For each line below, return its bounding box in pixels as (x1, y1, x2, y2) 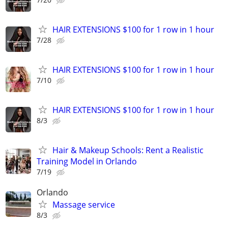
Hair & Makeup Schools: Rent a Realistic (52, 145, 204, 156)
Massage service (52, 198, 115, 210)
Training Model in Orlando (37, 156, 137, 167)
